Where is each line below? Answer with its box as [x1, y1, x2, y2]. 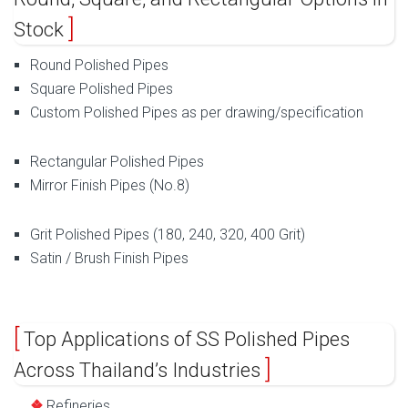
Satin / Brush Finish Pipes [30, 249, 189, 267]
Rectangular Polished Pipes [30, 152, 204, 170]
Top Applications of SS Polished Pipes [19, 328, 350, 352]
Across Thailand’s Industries [14, 359, 265, 382]
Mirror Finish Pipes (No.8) [30, 176, 189, 194]
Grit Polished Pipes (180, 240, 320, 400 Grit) [30, 225, 305, 243]
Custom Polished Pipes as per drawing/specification [30, 104, 363, 122]
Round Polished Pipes [30, 56, 168, 75]
